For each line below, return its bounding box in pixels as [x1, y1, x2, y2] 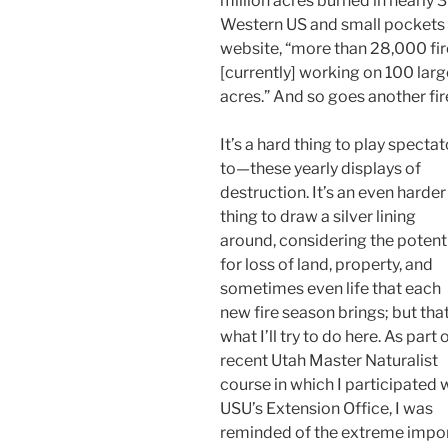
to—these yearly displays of [220, 158, 421, 178]
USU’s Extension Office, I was [220, 398, 433, 418]
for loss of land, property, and [220, 254, 433, 274]
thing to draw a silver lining [220, 206, 416, 226]
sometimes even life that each [220, 278, 441, 298]
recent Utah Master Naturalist [220, 350, 438, 370]
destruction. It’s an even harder [220, 182, 446, 202]
